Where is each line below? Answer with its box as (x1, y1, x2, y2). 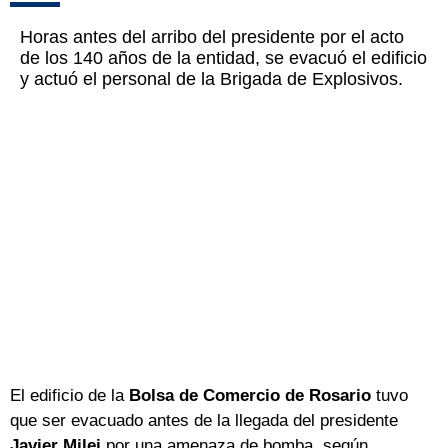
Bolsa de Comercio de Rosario (129, 386, 371, 406)
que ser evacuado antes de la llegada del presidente (10, 411, 398, 431)
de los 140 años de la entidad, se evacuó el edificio (20, 48, 427, 69)
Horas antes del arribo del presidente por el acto (20, 27, 404, 48)
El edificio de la (10, 386, 129, 406)
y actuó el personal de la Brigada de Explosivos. (20, 69, 403, 90)
